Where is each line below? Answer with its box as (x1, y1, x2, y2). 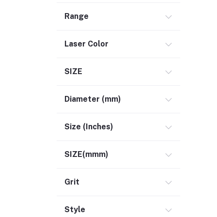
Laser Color (64, 39, 108, 48)
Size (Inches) (64, 122, 113, 131)
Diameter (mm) (64, 94, 121, 104)
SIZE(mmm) (64, 150, 108, 159)
